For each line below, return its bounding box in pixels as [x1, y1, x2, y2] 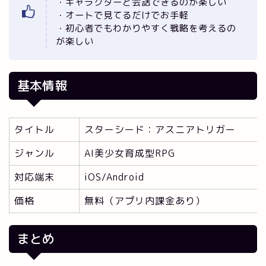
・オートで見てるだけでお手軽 [56, 8, 189, 21]
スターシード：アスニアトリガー [84, 122, 236, 136]
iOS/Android [84, 170, 144, 183]
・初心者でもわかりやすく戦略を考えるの [56, 21, 236, 34]
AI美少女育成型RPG [84, 146, 175, 160]
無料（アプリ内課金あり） [84, 194, 205, 207]
